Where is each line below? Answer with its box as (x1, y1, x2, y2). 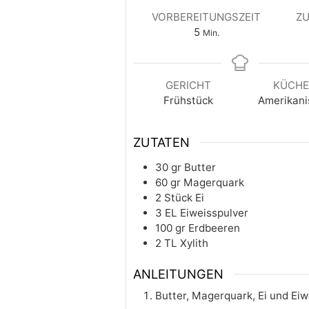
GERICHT (165, 79, 211, 92)
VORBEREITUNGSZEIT (152, 10, 261, 23)
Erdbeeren (188, 221, 240, 235)
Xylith (180, 236, 208, 250)
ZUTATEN (133, 134, 190, 150)
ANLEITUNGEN (133, 266, 223, 281)
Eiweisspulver (180, 206, 248, 219)
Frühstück (163, 94, 213, 107)
